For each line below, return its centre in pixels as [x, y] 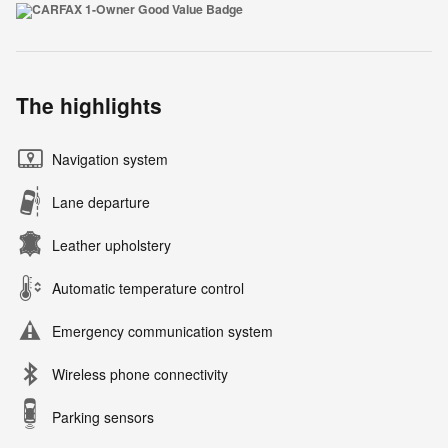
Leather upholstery [111, 245]
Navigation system [110, 159]
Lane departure [101, 202]
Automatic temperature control [148, 288]
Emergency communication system [162, 331]
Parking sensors [103, 417]
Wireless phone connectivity [140, 374]
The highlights [89, 105]
